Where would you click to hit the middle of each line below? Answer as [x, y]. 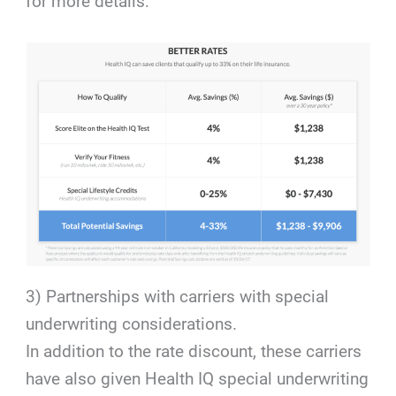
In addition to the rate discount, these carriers [194, 351]
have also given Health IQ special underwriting [198, 378]
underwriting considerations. [132, 324]
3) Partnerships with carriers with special [178, 296]
